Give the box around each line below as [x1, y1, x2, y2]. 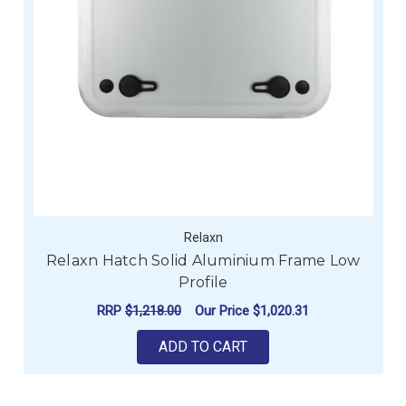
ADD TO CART [159, 337, 247, 355]
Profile [178, 273, 228, 291]
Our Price [195, 303, 253, 320]
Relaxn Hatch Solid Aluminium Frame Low [45, 251, 361, 269]
